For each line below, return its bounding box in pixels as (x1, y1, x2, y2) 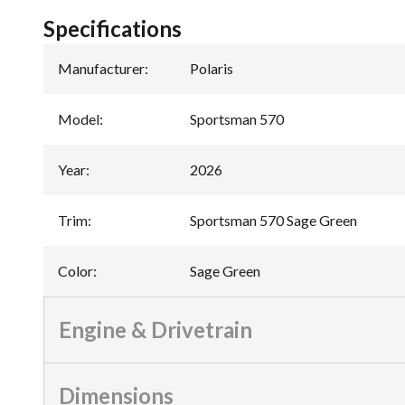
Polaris (190, 59, 233, 77)
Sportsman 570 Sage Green (190, 211, 357, 229)
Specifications (43, 14, 182, 42)
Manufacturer (58, 59, 145, 77)
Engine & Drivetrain (59, 316, 252, 343)
